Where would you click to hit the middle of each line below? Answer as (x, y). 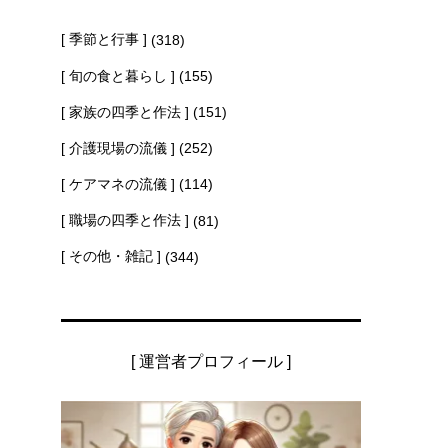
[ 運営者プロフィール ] (211, 362)
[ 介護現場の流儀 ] (118, 147)
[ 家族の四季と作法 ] (125, 111)
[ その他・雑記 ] (111, 256)
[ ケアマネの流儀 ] (118, 184)
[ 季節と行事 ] (104, 39)
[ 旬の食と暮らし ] (118, 75)
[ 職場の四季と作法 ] (125, 220)
